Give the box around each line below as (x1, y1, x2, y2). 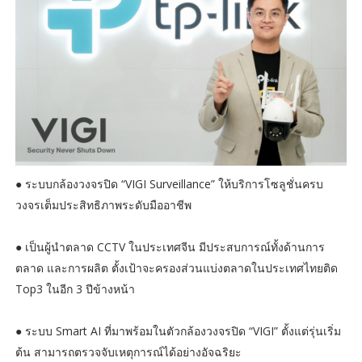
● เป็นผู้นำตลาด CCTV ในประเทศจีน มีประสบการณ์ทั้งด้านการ (15, 239, 325, 255)
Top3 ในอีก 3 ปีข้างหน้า (15, 281, 135, 297)
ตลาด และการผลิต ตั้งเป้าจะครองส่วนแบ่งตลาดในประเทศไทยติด (15, 260, 338, 276)
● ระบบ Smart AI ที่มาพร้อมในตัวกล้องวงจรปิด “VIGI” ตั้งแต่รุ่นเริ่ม (15, 323, 341, 339)
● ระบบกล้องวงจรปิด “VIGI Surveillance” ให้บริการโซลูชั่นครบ (15, 176, 323, 192)
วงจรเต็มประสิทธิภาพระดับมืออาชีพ (15, 197, 192, 213)
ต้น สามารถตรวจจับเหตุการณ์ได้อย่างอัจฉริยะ (15, 344, 242, 360)
